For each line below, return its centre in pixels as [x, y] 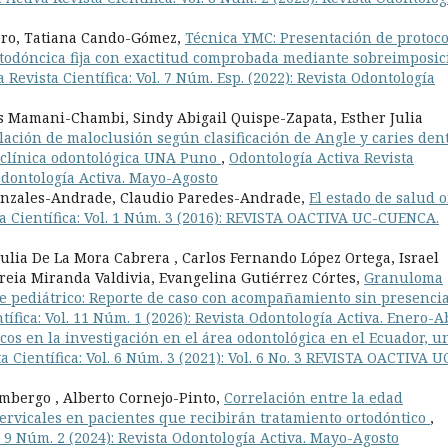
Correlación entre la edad [313, 398]
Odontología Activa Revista [321, 158]
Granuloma [403, 278]
